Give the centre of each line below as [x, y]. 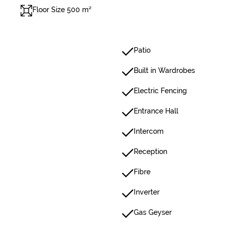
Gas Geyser [153, 212]
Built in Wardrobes [164, 70]
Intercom [149, 131]
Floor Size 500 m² [62, 10]
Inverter [147, 192]
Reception [150, 152]
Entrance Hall [156, 111]
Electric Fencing [160, 91]
